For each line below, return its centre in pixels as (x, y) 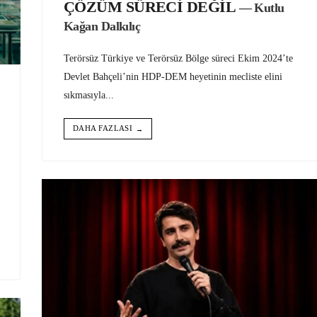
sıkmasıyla (85, 95)
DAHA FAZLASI (103, 128)
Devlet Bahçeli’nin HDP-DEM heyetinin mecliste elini (173, 77)
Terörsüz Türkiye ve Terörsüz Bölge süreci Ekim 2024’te (178, 58)
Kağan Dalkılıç (102, 27)
